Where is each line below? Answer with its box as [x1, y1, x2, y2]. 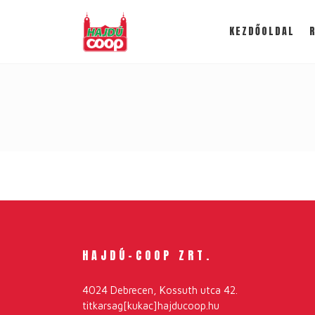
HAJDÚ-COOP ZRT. [82, 247, 212, 264]
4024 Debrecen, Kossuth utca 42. [82, 284, 238, 296]
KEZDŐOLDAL [229, 24, 295, 39]
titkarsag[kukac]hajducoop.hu [82, 300, 219, 311]
